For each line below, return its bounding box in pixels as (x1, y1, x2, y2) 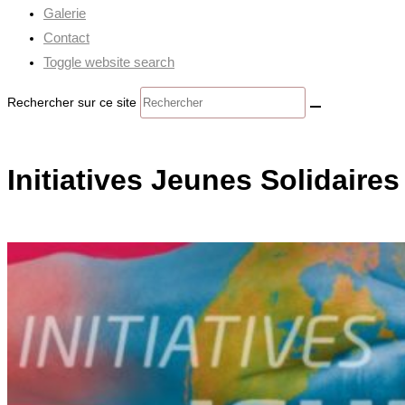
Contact (43, 30, 89, 45)
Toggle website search (43, 54, 174, 70)
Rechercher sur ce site (7, 95, 140, 109)
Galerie (43, 5, 86, 21)
